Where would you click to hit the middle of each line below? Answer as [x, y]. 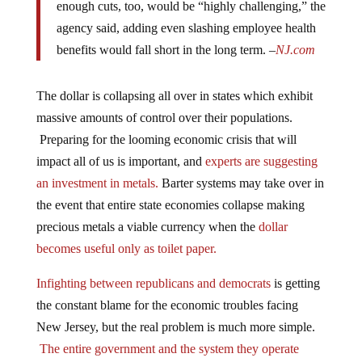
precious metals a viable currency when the [147, 214]
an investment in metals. [97, 170]
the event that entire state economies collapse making [170, 192]
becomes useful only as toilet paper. [126, 236]
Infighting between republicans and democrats [153, 271]
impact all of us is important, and [120, 149]
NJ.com [295, 37]
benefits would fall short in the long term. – [166, 37]
